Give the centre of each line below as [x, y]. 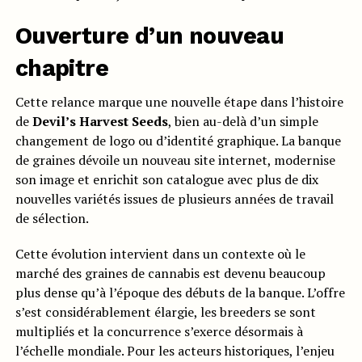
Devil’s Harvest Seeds [100, 122]
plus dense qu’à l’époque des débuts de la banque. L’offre [180, 293]
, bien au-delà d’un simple [243, 122]
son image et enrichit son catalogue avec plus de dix [166, 180]
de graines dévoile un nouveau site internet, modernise [175, 160]
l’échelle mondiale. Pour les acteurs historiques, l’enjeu [175, 351]
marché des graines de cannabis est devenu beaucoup [170, 274]
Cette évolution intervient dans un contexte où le [160, 254]
